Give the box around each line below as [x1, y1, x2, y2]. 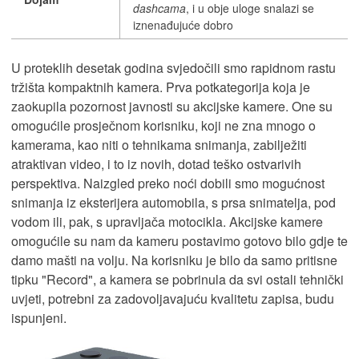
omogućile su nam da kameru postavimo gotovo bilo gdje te [11, 231, 348, 250]
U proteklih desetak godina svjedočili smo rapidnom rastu [11, 58, 336, 77]
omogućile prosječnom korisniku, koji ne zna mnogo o [11, 115, 316, 135]
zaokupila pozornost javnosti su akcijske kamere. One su [11, 96, 333, 115]
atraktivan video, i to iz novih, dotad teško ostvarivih [11, 154, 301, 173]
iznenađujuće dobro [133, 16, 233, 33]
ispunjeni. [11, 308, 67, 327]
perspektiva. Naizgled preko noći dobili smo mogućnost [11, 173, 325, 192]
